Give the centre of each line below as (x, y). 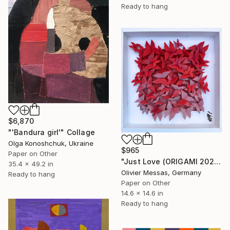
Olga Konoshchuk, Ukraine (51, 143)
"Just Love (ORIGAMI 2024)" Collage (217, 161)
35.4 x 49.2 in (31, 164)
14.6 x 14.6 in (142, 193)
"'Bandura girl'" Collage (52, 132)
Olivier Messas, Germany (161, 172)
